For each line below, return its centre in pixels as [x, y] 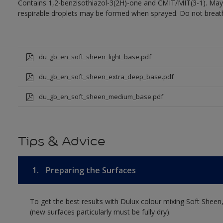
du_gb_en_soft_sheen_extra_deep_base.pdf [106, 77]
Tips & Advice [61, 141]
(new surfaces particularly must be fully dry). [100, 212]
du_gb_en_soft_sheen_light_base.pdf [95, 57]
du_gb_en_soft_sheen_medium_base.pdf [101, 97]
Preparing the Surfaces [90, 170]
